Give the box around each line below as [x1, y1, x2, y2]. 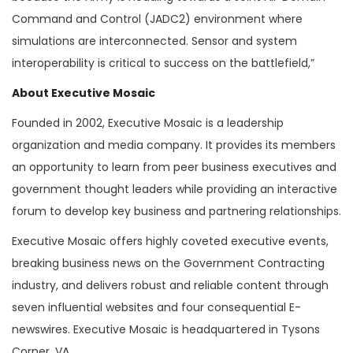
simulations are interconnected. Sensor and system [12, 33, 297, 50]
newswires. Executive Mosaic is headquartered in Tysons [12, 321, 320, 338]
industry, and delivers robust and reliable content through [12, 277, 329, 294]
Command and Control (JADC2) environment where [12, 11, 303, 28]
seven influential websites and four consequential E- [12, 299, 301, 316]
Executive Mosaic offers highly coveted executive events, [12, 233, 329, 250]
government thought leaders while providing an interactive [12, 181, 337, 198]
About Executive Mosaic [12, 85, 155, 102]
